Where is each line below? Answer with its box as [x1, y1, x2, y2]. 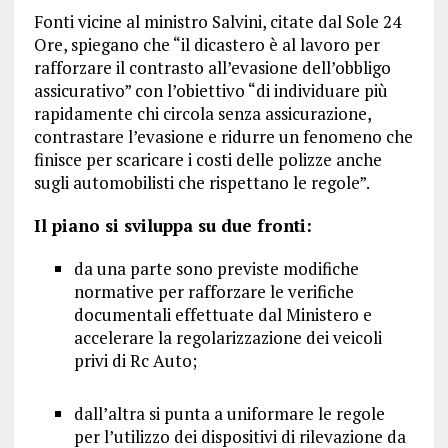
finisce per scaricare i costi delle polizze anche [33, 148, 382, 172]
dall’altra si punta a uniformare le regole [73, 402, 385, 426]
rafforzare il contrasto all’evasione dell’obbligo [33, 56, 391, 80]
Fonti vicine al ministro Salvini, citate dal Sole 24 [33, 10, 401, 34]
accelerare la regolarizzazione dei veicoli [73, 326, 382, 350]
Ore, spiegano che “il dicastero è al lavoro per [33, 33, 380, 57]
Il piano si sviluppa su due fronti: [33, 214, 312, 238]
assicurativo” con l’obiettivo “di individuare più [33, 79, 388, 103]
